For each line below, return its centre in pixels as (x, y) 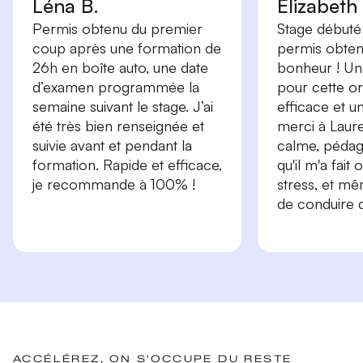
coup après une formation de (127, 47)
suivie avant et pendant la (112, 145)
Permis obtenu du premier (117, 28)
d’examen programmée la (116, 86)
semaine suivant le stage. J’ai (123, 106)
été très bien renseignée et (118, 125)
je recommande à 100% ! (114, 184)
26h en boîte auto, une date (120, 67)
